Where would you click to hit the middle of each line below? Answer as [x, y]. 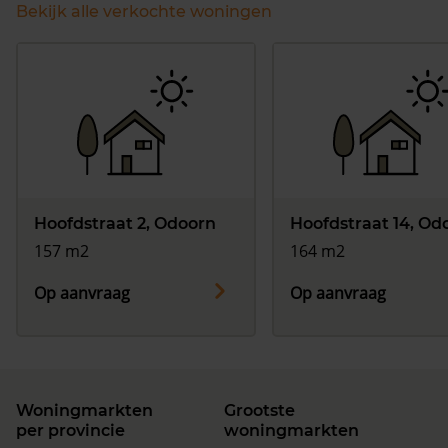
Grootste [259, 411]
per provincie [70, 431]
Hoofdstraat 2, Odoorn [125, 224]
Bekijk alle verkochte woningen [144, 12]
